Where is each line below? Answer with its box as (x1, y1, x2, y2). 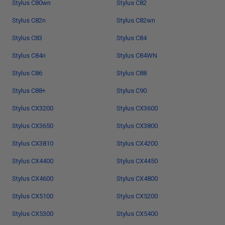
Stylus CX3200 (12, 104, 53, 112)
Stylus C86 (12, 69, 42, 77)
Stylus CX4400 (12, 157, 53, 165)
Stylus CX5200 (117, 192, 158, 200)
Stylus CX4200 (117, 140, 158, 147)
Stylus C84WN (117, 52, 157, 59)
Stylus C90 (117, 87, 147, 94)
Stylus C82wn (117, 17, 155, 24)
